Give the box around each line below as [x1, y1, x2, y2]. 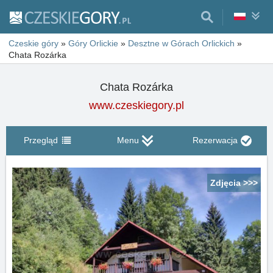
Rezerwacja [192, 135, 238, 145]
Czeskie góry [9, 38, 58, 48]
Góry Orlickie [68, 38, 118, 48]
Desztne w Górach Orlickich [128, 38, 235, 48]
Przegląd [24, 135, 58, 145]
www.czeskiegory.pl [89, 99, 184, 112]
